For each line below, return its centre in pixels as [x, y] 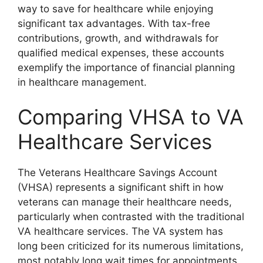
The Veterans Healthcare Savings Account [117, 173]
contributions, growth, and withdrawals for [118, 38]
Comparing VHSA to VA [131, 117]
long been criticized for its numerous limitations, [131, 246]
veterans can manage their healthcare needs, [125, 202]
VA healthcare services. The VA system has [120, 232]
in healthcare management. [82, 82]
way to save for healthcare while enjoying [115, 9]
